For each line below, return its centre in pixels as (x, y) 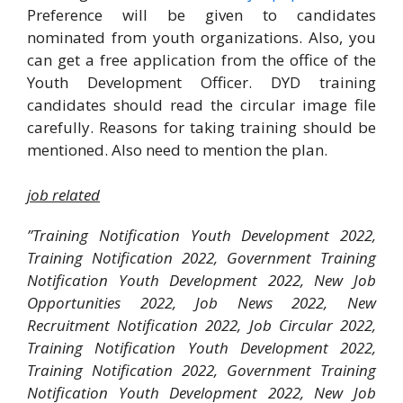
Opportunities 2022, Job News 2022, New (201, 303)
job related (63, 195)
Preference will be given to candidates (201, 14)
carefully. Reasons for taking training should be (201, 127)
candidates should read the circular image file (201, 104)
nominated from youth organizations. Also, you (201, 37)
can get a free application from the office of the (201, 59)
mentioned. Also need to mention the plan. (177, 149)
